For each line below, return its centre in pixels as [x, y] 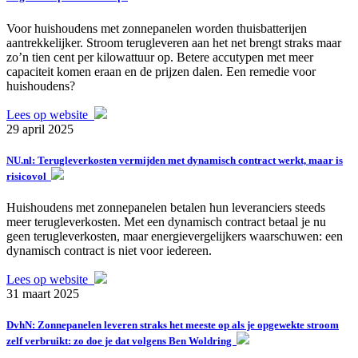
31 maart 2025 [43, 293]
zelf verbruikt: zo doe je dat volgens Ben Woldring [121, 341]
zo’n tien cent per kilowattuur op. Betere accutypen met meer [160, 57]
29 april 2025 [40, 129]
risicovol [29, 176]
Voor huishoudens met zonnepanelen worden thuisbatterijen [157, 28]
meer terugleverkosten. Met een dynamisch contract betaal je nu [166, 221]
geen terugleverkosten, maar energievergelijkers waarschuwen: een [175, 236]
